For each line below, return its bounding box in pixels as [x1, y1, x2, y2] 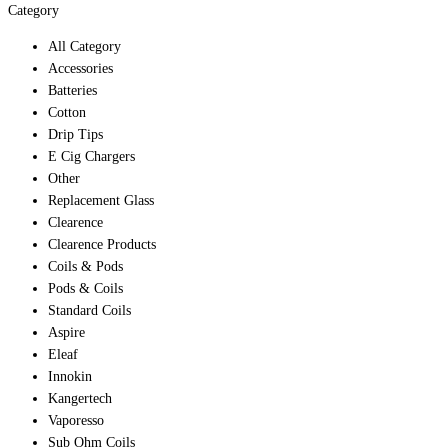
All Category [48, 39, 121, 55]
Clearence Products [48, 237, 156, 253]
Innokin [48, 369, 92, 385]
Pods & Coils [48, 281, 123, 297]
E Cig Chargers [48, 149, 135, 165]
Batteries [48, 83, 97, 99]
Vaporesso [48, 413, 104, 429]
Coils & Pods [48, 259, 123, 275]
